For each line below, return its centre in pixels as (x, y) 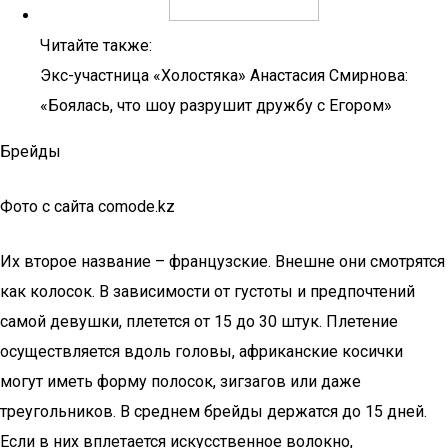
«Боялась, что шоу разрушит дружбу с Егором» (216, 105)
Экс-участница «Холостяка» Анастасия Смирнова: (224, 75)
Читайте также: (96, 45)
